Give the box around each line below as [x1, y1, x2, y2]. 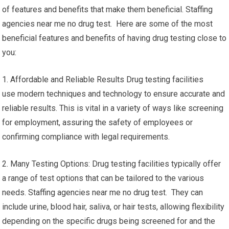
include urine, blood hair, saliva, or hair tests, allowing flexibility [2, 202, 225, 212]
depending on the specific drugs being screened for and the [2, 216, 216, 226]
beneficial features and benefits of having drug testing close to [2, 33, 227, 43]
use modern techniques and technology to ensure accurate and [2, 89, 225, 99]
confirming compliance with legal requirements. [2, 132, 170, 142]
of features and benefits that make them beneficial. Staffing [2, 5, 213, 14]
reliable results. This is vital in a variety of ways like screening [2, 103, 224, 113]
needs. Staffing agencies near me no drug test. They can [2, 188, 203, 197]
